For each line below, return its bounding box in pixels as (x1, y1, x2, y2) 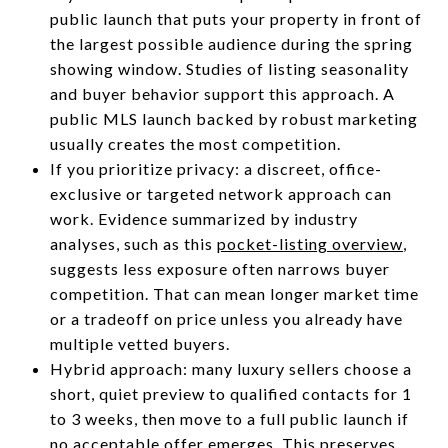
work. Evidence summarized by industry (49, 208, 358, 228)
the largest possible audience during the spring (49, 33, 413, 53)
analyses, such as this (49, 233, 217, 253)
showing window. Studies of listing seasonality (49, 58, 409, 78)
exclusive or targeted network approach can (49, 183, 392, 203)
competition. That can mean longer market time (49, 283, 419, 303)
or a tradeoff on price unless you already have (49, 308, 403, 328)
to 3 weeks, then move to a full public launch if (49, 408, 409, 428)
